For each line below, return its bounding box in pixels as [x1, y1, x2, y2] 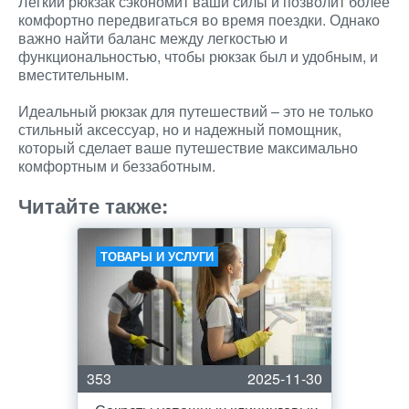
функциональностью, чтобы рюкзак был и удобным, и [18, 46, 378, 67]
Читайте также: [18, 191, 168, 220]
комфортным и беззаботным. [18, 155, 215, 176]
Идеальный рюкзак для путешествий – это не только [18, 100, 373, 121]
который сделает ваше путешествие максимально [18, 137, 358, 158]
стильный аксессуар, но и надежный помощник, [18, 119, 341, 140]
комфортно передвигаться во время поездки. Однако [18, 9, 380, 30]
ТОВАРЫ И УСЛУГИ [100, 247, 214, 265]
